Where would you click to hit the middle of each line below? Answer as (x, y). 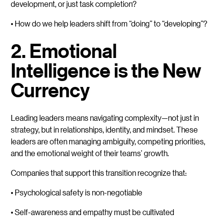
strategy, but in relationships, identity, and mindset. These (105, 130)
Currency (51, 91)
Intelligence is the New (106, 71)
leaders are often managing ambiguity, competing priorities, (108, 141)
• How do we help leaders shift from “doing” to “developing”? (109, 24)
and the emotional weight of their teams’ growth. (90, 153)
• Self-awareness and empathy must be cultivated (93, 212)
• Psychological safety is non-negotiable (77, 192)
